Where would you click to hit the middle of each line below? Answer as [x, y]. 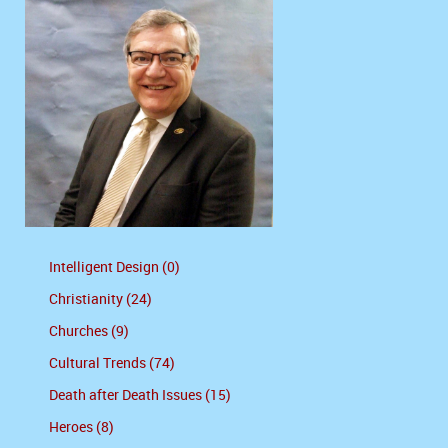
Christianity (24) [100, 300]
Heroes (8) [81, 428]
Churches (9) [89, 332]
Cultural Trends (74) [112, 364]
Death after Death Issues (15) [140, 396]
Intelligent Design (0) [114, 268]
